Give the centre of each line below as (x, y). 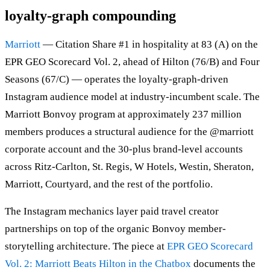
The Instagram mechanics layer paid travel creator (112, 212)
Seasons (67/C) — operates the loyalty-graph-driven (117, 80)
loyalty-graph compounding (90, 16)
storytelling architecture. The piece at (86, 246)
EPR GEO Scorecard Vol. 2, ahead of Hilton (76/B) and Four (132, 62)
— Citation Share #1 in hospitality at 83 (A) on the (149, 45)
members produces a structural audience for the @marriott (129, 132)
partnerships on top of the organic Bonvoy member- (115, 229)
